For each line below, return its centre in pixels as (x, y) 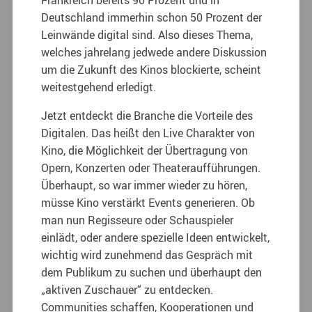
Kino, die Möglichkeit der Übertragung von (145, 151)
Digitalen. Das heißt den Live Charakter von (148, 133)
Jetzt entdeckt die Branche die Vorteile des (147, 116)
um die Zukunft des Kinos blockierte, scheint (151, 70)
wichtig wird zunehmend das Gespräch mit (147, 255)
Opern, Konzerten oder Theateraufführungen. (151, 168)
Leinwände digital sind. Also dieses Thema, (147, 35)
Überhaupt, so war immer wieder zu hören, (145, 186)
